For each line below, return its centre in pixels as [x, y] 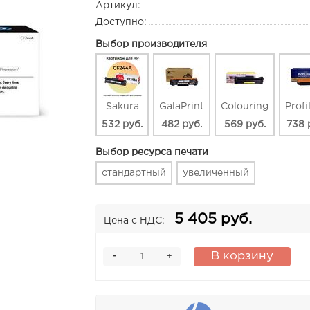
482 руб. [182, 125]
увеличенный [216, 173]
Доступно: [121, 22]
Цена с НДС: [135, 221]
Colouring [245, 107]
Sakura [122, 107]
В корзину [243, 257]
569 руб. [245, 125]
